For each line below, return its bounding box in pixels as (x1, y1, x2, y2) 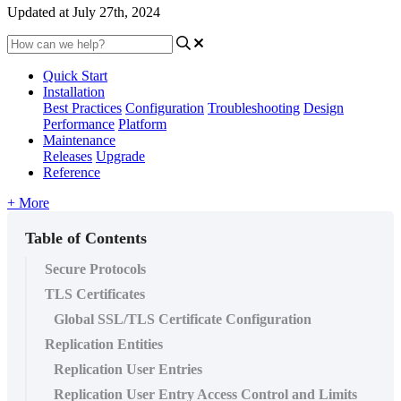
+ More (7, 194, 49, 210)
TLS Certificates (45, 286, 145, 302)
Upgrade (96, 148, 145, 164)
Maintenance (43, 132, 115, 148)
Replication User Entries (54, 361, 202, 377)
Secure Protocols (45, 260, 146, 277)
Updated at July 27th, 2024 (7, 4, 160, 20)
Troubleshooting (208, 99, 300, 115)
